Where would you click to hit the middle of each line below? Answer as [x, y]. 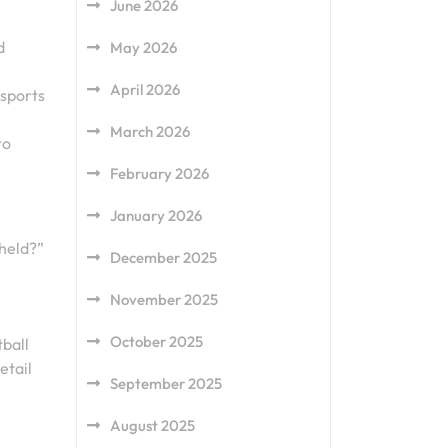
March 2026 [150, 131]
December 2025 [163, 257]
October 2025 [156, 341]
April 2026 [145, 89]
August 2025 [152, 425]
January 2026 [156, 215]
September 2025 [166, 383]
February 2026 [159, 173]
